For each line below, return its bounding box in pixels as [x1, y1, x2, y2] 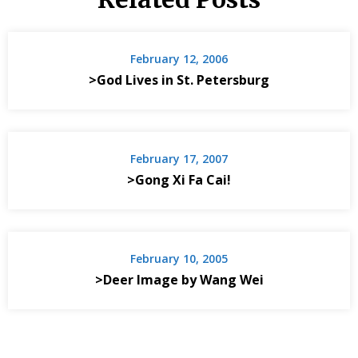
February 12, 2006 [130, 51, 228, 67]
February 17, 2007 [130, 151, 228, 167]
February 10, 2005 [130, 251, 228, 267]
